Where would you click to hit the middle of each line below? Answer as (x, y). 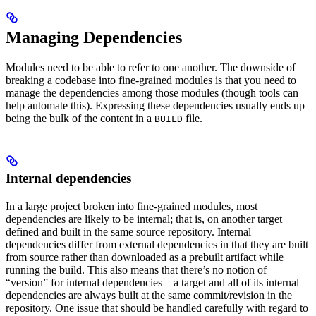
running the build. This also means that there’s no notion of (136, 270)
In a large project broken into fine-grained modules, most (132, 207)
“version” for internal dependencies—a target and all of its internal (152, 283)
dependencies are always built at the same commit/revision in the (149, 296)
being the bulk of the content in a (80, 119)
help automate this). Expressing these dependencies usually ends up (155, 106)
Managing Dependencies (94, 38)
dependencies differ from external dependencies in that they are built (157, 245)
